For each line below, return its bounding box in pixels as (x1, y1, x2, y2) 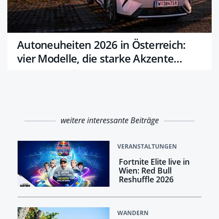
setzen (17, 64, 50, 79)
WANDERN (117, 208, 149, 217)
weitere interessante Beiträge (60, 114, 159, 126)
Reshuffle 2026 (118, 174, 174, 185)
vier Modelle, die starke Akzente (17, 50, 174, 66)
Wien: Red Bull (118, 165, 172, 176)
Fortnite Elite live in (118, 156, 190, 167)
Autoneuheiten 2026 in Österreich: (17, 37, 186, 52)
